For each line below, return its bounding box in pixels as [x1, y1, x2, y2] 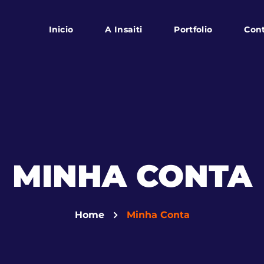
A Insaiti [105, 24, 143, 35]
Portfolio [174, 24, 213, 35]
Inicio [48, 24, 74, 35]
